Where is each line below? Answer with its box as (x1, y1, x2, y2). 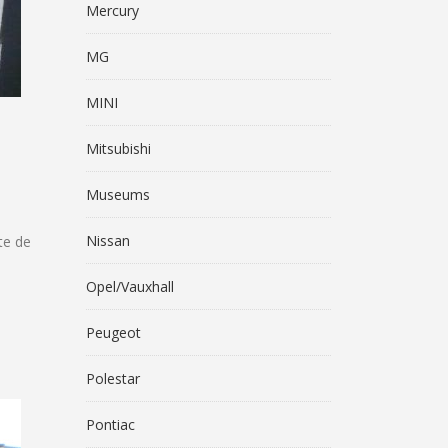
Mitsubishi (86, 139, 151, 158)
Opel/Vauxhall (86, 277, 174, 296)
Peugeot (86, 323, 141, 342)
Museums (86, 185, 150, 204)
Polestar (86, 369, 140, 388)
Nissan (86, 231, 130, 250)
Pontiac (86, 415, 135, 434)
